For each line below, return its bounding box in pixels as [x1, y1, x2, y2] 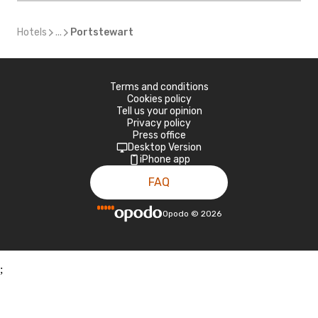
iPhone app [139, 153, 190, 165]
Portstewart [70, 26, 133, 38]
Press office [132, 129, 186, 141]
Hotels [17, 26, 47, 38]
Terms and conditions [109, 81, 209, 93]
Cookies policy [126, 93, 192, 105]
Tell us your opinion [116, 105, 202, 117]
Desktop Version [128, 141, 202, 153]
